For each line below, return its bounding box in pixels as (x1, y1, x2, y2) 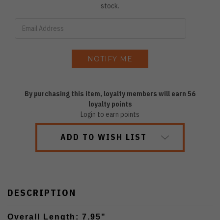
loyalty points (88, 100, 132, 109)
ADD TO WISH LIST (60, 132, 147, 143)
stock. (101, 1, 119, 11)
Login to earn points (81, 110, 139, 119)
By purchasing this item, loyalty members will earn (25, 89, 188, 99)
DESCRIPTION (7, 187, 76, 199)
